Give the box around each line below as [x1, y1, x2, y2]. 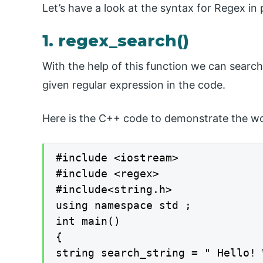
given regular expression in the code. [42, 78, 225, 91]
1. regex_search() [42, 31, 189, 51]
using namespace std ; [56, 198, 191, 211]
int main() [56, 214, 120, 227]
